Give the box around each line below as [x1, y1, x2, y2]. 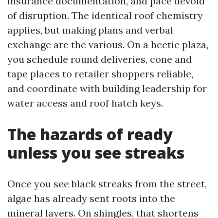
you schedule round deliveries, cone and [7, 53, 192, 65]
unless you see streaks [7, 142, 184, 163]
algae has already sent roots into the [7, 192, 175, 204]
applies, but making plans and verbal [7, 24, 173, 36]
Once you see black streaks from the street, [7, 178, 207, 190]
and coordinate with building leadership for [7, 82, 207, 94]
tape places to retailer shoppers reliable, [7, 68, 193, 80]
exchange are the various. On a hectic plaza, [7, 38, 208, 51]
